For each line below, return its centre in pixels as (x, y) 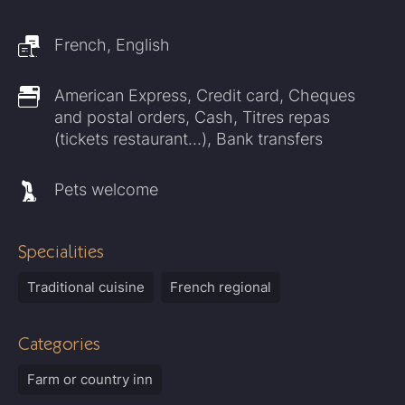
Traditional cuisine (86, 287)
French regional (221, 287)
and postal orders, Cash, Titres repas (192, 117)
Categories (59, 344)
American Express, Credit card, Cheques (205, 95)
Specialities (61, 251)
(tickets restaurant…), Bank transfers (188, 139)
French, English (112, 45)
